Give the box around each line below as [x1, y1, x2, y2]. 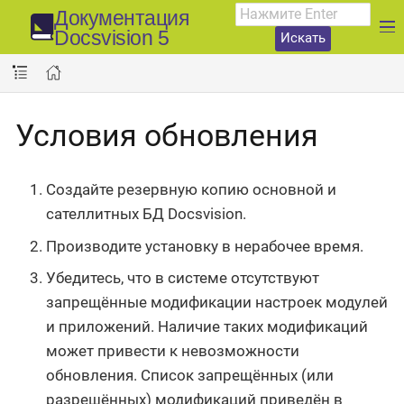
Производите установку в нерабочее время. [46, 236, 363, 255]
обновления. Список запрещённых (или [46, 366, 334, 384]
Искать [280, 30, 326, 47]
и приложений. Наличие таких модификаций [46, 317, 368, 335]
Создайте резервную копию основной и [46, 180, 336, 198]
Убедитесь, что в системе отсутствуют [46, 269, 319, 287]
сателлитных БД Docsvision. [46, 205, 246, 223]
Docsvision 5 [54, 26, 170, 50]
